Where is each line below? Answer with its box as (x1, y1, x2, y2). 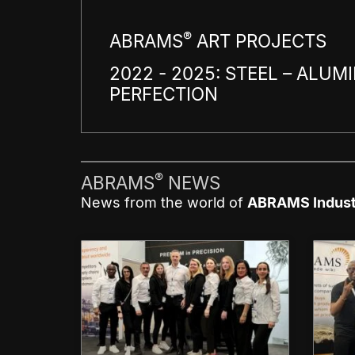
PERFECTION (109, 83, 218, 105)
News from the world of (81, 193, 247, 211)
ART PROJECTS (192, 30, 326, 52)
